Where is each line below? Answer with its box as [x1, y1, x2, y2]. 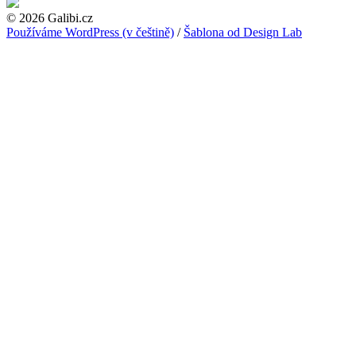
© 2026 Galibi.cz [6, 11, 93, 25]
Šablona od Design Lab [184, 25, 302, 40]
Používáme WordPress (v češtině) [6, 25, 174, 40]
